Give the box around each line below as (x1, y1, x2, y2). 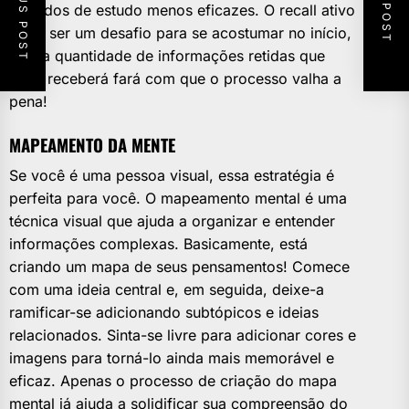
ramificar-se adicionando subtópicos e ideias (9, 303, 319, 322)
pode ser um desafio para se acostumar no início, (9, 24, 351, 43)
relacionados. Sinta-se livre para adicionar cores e (9, 326, 356, 345)
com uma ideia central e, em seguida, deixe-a (9, 280, 324, 299)
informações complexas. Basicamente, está (9, 235, 308, 254)
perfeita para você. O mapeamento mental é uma (9, 189, 347, 208)
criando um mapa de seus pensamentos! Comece (9, 257, 350, 277)
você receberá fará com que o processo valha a (9, 69, 341, 89)
